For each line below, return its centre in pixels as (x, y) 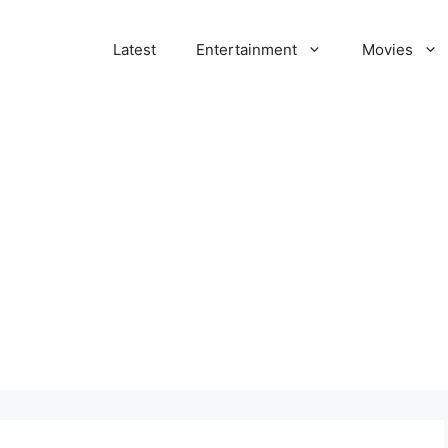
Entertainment (246, 49)
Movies (387, 49)
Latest (134, 49)
